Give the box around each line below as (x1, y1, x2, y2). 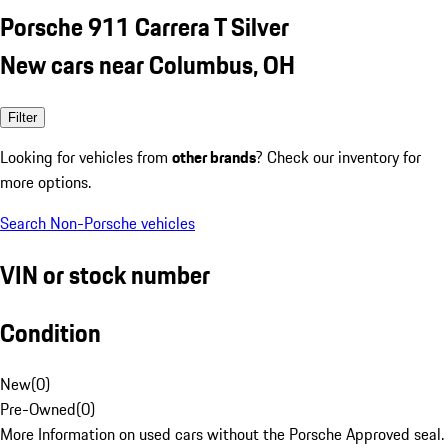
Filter (8, 109, 37, 125)
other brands (172, 144, 256, 169)
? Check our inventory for (256, 144, 421, 169)
